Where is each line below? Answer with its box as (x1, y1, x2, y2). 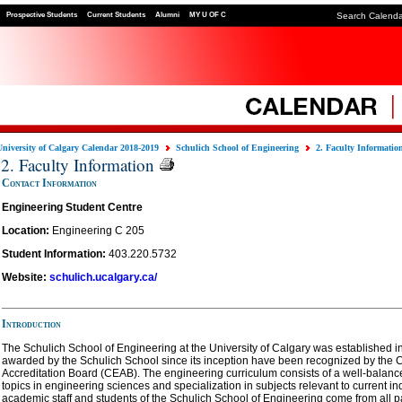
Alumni (155, 10, 179, 19)
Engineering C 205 (49, 223, 144, 237)
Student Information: (2, 247, 109, 260)
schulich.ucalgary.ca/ (49, 270, 157, 284)
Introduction (2, 317, 61, 330)
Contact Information (2, 176, 97, 189)
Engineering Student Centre (2, 200, 143, 214)
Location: (2, 223, 49, 237)
